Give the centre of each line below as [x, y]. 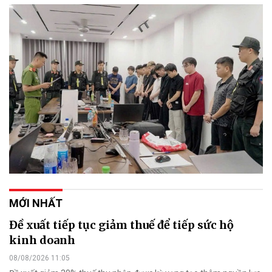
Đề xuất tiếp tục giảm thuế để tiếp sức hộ [121, 225]
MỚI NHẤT [36, 203]
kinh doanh [42, 240]
